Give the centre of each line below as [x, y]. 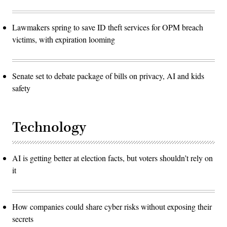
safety [23, 88]
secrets [23, 218]
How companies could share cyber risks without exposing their [112, 206]
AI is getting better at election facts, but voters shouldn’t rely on [112, 158]
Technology [49, 127]
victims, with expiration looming [64, 39]
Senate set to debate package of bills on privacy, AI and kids [108, 75]
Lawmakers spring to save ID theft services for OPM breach [108, 27]
